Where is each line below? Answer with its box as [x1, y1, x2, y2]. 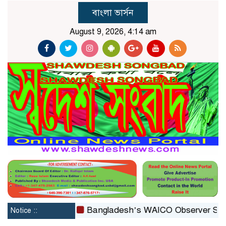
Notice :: [11, 206, 37, 215]
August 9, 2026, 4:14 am [70, 27, 156, 37]
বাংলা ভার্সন [92, 7, 134, 18]
